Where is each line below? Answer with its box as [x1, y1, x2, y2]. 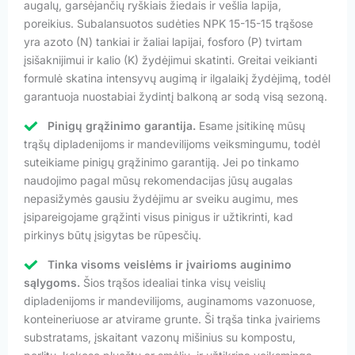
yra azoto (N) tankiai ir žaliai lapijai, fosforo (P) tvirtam [24, 34, 302, 48]
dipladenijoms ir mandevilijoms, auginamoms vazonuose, [24, 293, 315, 307]
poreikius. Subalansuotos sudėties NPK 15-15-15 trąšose [24, 16, 313, 30]
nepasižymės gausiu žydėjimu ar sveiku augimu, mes [24, 191, 298, 205]
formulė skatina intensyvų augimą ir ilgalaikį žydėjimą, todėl [24, 71, 330, 85]
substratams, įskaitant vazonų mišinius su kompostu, [24, 330, 296, 344]
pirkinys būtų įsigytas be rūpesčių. [24, 227, 201, 242]
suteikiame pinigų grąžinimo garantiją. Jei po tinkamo [24, 155, 299, 169]
